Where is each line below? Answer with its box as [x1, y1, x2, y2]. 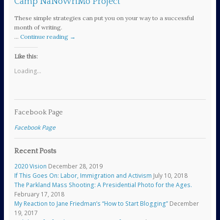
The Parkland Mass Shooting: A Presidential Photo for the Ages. [14, 181, 192, 190]
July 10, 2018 [153, 171, 188, 180]
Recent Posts [14, 147, 56, 156]
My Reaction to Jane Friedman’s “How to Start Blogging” [14, 199, 168, 208]
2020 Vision [14, 162, 47, 171]
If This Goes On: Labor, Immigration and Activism [14, 171, 152, 180]
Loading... [14, 66, 41, 75]
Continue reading [20, 32, 70, 40]
